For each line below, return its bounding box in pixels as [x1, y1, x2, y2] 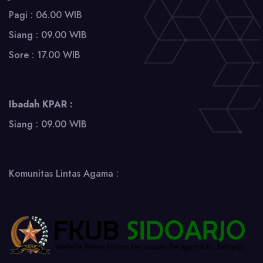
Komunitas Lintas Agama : [9, 166, 119, 180]
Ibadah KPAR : [9, 97, 73, 111]
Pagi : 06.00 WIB [9, 8, 82, 22]
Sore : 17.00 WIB [9, 48, 80, 62]
